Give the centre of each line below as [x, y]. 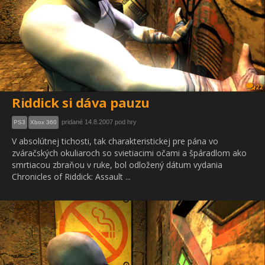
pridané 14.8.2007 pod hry [99, 122]
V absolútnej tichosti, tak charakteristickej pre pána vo [115, 141]
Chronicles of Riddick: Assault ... [71, 177]
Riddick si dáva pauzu [81, 102]
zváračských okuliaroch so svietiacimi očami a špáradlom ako [129, 153]
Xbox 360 [43, 122]
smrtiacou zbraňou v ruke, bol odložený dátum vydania [117, 165]
